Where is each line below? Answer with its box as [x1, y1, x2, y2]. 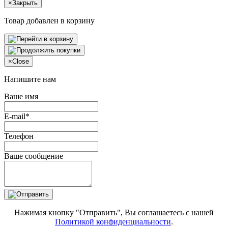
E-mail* [4, 112, 30, 121]
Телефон [4, 132, 34, 141]
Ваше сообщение [4, 152, 63, 161]
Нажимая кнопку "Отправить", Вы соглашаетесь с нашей [14, 208, 214, 217]
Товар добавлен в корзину [4, 16, 95, 25]
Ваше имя [4, 92, 38, 101]
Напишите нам [4, 75, 56, 84]
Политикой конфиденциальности [55, 217, 171, 226]
